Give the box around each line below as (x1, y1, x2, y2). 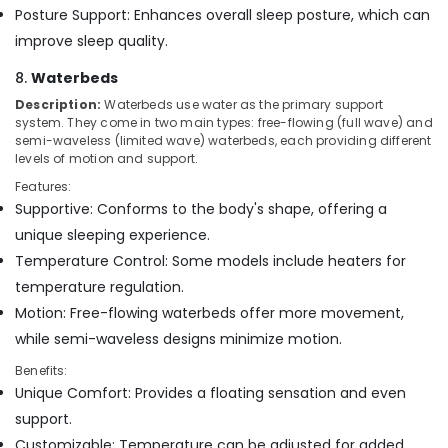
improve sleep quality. (15, 31, 168, 51)
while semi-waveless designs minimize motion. (15, 329, 342, 349)
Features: (15, 178, 72, 195)
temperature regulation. (15, 277, 184, 297)
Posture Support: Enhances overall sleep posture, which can (15, 5, 430, 25)
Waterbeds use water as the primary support (101, 96, 383, 113)
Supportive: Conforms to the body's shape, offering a (15, 199, 387, 219)
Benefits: (15, 362, 68, 379)
